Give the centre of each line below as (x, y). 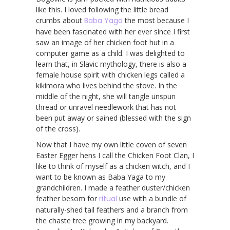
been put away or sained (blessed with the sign (113, 118)
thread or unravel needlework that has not (106, 107)
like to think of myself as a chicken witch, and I (113, 166)
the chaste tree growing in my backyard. (102, 220)
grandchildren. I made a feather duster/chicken (113, 187)
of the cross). (58, 128)
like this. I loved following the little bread (102, 9)
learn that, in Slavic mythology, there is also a (111, 64)
